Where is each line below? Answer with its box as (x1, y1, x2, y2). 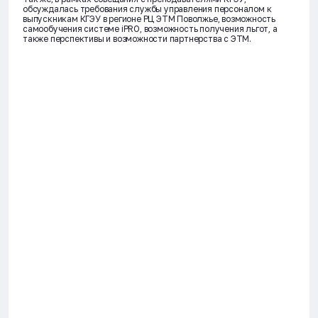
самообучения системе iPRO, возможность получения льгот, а (23, 23, 278, 34)
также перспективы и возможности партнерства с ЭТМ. (23, 33, 251, 44)
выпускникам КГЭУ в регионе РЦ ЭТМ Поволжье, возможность (23, 13, 276, 24)
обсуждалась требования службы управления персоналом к (23, 4, 272, 14)
